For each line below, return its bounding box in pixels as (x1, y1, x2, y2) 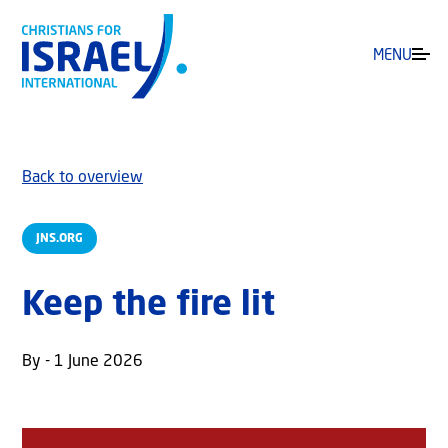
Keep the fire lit (22, 289, 275, 324)
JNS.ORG (36, 232, 83, 245)
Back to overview (22, 170, 143, 187)
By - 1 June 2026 (22, 354, 143, 371)
